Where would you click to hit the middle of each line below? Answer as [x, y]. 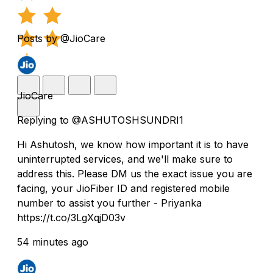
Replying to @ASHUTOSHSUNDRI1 [100, 120]
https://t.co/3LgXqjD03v [71, 217]
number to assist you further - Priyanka [109, 203]
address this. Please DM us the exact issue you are [135, 173]
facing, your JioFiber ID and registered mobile [123, 188]
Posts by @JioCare [61, 38]
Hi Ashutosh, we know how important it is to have [133, 144]
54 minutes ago [53, 242]
